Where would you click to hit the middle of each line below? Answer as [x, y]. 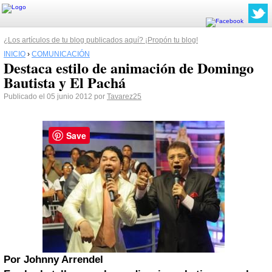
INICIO [15, 54]
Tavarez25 [124, 97]
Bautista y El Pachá [65, 82]
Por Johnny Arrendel [53, 260]
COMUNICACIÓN [61, 54]
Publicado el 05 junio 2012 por [55, 97]
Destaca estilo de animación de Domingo [129, 68]
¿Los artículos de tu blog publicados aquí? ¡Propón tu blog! [101, 40]
